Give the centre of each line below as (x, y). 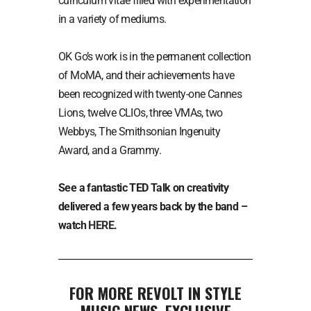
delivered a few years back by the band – (153, 207)
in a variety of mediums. (112, 19)
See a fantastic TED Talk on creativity (144, 188)
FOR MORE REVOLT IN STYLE (155, 293)
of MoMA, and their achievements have (146, 76)
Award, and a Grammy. (110, 151)
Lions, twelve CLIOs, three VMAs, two (141, 113)
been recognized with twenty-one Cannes (150, 94)
